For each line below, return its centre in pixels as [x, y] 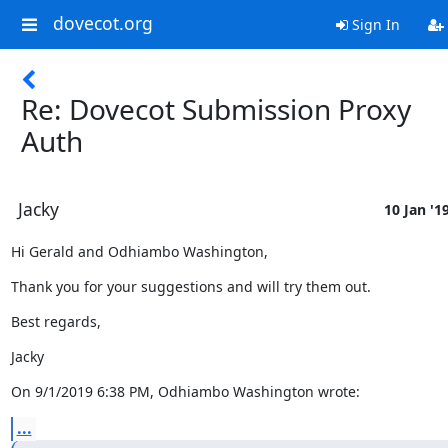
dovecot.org [102, 23]
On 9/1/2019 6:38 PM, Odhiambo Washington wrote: [185, 391]
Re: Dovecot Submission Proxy [216, 109]
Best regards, [55, 321]
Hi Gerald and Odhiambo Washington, [139, 251]
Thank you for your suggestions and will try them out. [190, 286]
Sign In [373, 24]
